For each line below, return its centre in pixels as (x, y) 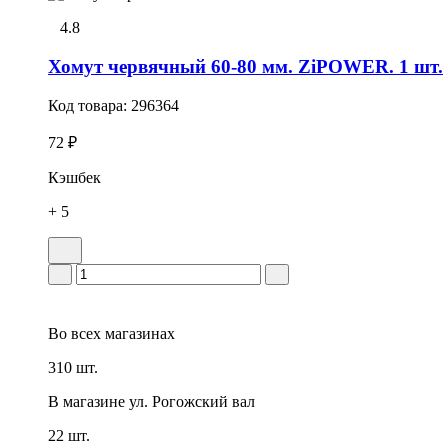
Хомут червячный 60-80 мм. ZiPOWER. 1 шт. (245, 66)
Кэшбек (74, 177)
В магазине (86, 401)
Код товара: (89, 105)
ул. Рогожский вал (192, 401)
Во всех (74, 333)
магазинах (138, 333)
